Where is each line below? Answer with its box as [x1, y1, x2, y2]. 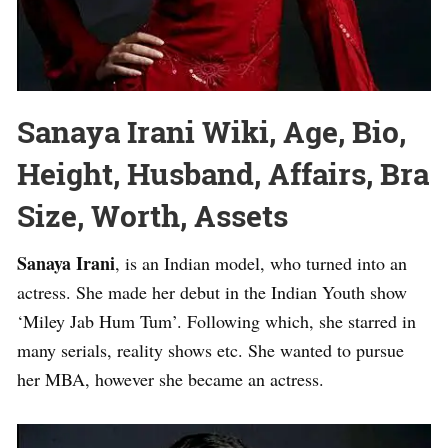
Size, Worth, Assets [17, 196, 288, 235]
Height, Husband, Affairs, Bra [17, 154, 429, 193]
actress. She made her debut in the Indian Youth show [17, 280, 407, 304]
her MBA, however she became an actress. [17, 367, 324, 391]
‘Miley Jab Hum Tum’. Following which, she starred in [17, 309, 416, 333]
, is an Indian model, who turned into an [115, 251, 407, 275]
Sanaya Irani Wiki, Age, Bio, [17, 112, 406, 151]
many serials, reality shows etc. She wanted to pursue [17, 338, 404, 362]
